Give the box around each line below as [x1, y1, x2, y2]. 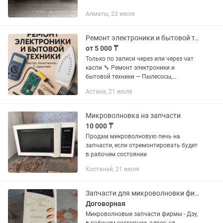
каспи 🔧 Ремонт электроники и [86, 64, 104, 71]
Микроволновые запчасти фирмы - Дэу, [86, 211, 198, 218]
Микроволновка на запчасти [86, 111, 181, 119]
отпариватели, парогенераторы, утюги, [86, 82, 196, 89]
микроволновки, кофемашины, [86, 91, 173, 98]
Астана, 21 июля [86, 88, 132, 95]
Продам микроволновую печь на [86, 133, 180, 140]
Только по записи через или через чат [86, 55, 194, 62]
